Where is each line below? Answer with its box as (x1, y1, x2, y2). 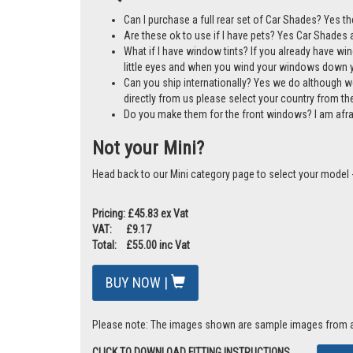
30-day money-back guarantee (124, 53, 258, 66)
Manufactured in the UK (124, 37, 227, 50)
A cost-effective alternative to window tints (124, 6, 318, 19)
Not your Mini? (92, 236, 204, 259)
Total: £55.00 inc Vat (92, 338, 190, 351)
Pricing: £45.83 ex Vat (92, 307, 188, 320)
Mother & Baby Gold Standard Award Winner (124, 21, 318, 35)
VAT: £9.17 (92, 322, 151, 336)
